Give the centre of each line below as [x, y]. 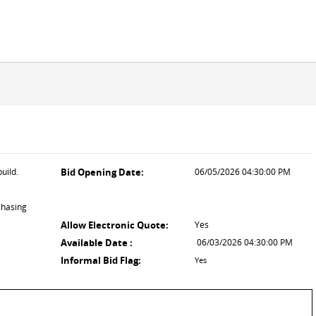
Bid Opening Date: [102, 172]
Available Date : [97, 243]
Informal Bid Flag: [101, 260]
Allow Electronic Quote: [115, 225]
